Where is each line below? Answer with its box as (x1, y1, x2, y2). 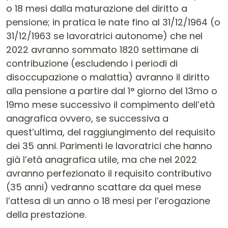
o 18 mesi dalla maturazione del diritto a (6, 2, 187, 15)
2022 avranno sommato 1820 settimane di (6, 43, 198, 56)
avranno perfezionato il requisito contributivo (6, 167, 212, 180)
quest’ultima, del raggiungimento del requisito (6, 126, 215, 138)
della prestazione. (6, 208, 86, 221)
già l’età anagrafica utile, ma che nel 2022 (6, 153, 197, 166)
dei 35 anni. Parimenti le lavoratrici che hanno (6, 139, 212, 152)
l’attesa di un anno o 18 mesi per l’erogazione (6, 194, 210, 207)
